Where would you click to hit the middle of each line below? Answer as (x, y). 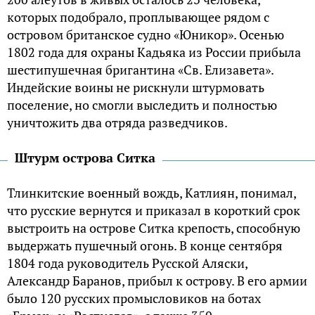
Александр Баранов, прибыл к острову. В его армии (157, 281)
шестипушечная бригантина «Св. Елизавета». (140, 70)
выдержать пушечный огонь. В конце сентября (145, 246)
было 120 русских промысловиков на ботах (134, 298)
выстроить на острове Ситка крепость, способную (154, 228)
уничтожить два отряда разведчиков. (117, 123)
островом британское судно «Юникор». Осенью (146, 35)
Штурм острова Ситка (85, 158)
